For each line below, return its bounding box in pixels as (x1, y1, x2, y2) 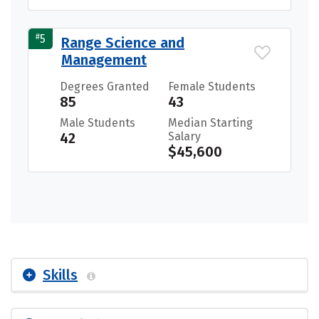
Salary (168, 130, 201, 144)
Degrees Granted (60, 80, 150, 94)
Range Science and (61, 34, 184, 52)
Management (61, 51, 147, 69)
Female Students (168, 80, 256, 94)
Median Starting (168, 116, 253, 130)
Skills (43, 266, 78, 284)
